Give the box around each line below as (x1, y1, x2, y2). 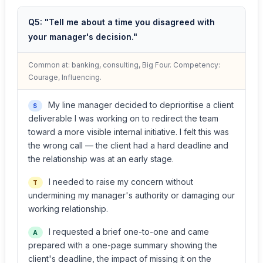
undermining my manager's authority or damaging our (28, 190, 235, 200)
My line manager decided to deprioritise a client (45, 100, 234, 110)
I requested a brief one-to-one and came (46, 227, 209, 237)
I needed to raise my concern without (46, 177, 193, 187)
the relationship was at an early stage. (28, 154, 174, 164)
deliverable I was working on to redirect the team (28, 113, 218, 123)
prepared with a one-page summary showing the (28, 240, 217, 250)
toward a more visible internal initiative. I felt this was (28, 127, 229, 137)
